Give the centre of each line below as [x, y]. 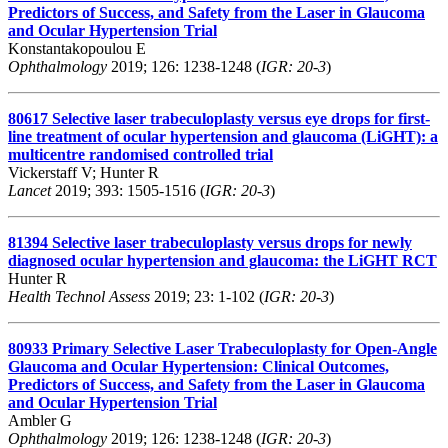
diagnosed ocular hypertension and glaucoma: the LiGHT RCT [222, 260]
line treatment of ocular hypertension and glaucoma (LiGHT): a [223, 136]
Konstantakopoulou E [77, 48]
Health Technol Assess [79, 296]
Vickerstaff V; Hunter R [83, 172]
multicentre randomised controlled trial [140, 154]
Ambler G [40, 420]
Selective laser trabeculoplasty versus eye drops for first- [241, 118]
